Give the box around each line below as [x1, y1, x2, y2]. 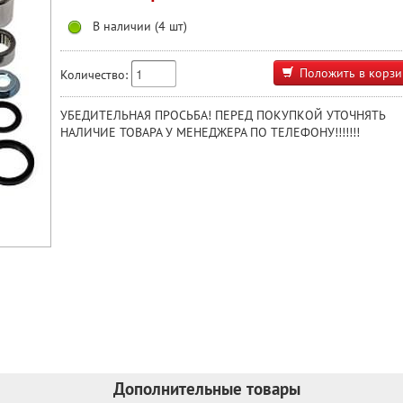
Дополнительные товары [113, 378, 300, 399]
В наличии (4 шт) [89, 16, 187, 34]
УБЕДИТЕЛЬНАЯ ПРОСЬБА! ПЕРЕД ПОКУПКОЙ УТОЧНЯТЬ [60, 106, 385, 123]
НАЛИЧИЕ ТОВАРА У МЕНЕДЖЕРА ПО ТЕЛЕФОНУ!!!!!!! [60, 123, 360, 140]
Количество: [60, 66, 128, 84]
